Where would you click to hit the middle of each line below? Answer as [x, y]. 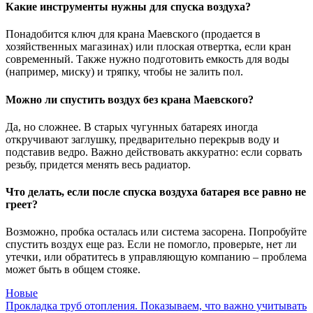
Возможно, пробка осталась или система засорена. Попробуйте [156, 232]
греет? [22, 205]
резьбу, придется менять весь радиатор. [98, 164]
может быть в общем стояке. [73, 270]
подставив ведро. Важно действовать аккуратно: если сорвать [154, 152]
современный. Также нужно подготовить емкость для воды [147, 59]
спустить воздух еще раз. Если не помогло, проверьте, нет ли [151, 245]
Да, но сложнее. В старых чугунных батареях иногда [132, 126]
